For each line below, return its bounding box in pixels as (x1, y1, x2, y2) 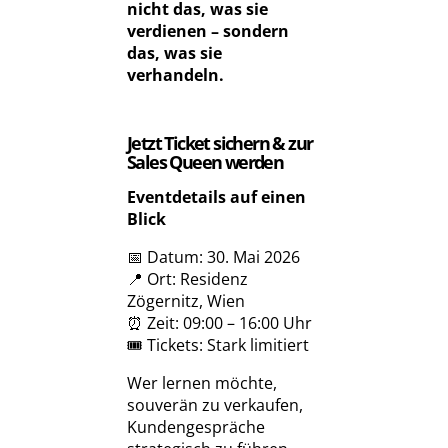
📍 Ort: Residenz (127, 267, 248, 290)
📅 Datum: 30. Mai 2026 (127, 245, 300, 268)
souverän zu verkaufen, (127, 393, 303, 416)
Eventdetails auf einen (127, 185, 306, 208)
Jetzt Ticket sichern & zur (127, 131, 313, 156)
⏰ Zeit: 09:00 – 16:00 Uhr (127, 311, 312, 334)
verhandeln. (127, 64, 224, 87)
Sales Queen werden (127, 150, 284, 175)
